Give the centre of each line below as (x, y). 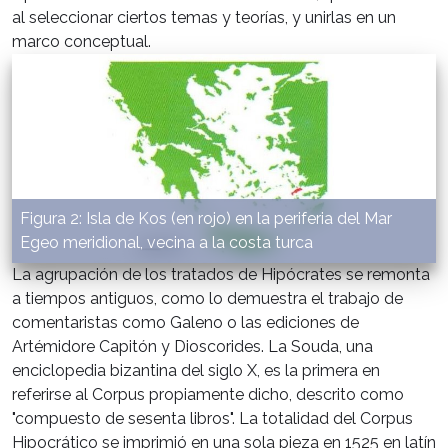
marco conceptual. (81, 41)
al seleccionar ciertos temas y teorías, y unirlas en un (204, 17)
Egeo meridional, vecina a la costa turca (166, 243)
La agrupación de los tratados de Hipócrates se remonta (221, 275)
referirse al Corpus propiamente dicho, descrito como (208, 395)
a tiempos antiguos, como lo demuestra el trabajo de (207, 299)
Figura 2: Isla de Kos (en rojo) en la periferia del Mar (206, 219)
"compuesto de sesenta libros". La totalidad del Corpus (212, 419)
